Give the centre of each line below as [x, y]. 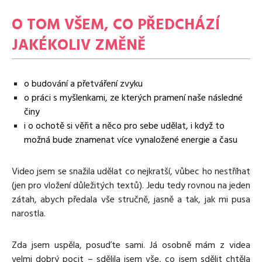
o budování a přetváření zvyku [83, 83]
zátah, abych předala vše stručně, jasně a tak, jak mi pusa [131, 199]
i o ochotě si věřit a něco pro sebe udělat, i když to [124, 125]
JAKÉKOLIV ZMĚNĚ [79, 45]
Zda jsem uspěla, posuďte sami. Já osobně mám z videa [131, 245]
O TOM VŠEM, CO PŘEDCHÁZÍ [116, 24]
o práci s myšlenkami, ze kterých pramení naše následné [133, 97]
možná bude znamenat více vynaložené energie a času [131, 139]
